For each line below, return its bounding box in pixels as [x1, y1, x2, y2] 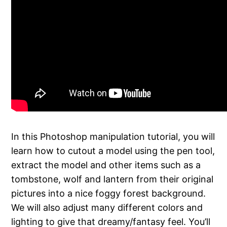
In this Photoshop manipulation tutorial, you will [11, 131, 215, 142]
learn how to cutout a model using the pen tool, [11, 145, 215, 156]
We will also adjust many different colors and [11, 202, 203, 213]
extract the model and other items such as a [11, 159, 201, 170]
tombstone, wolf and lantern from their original [11, 173, 214, 184]
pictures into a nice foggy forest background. [11, 187, 206, 199]
